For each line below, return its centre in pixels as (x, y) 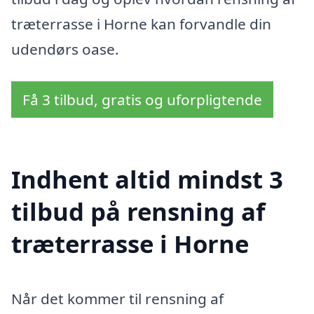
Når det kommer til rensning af (117, 298)
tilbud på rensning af (138, 211)
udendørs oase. (65, 49)
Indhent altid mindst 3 (147, 179)
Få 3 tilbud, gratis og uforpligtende (142, 100)
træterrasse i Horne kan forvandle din (141, 24)
